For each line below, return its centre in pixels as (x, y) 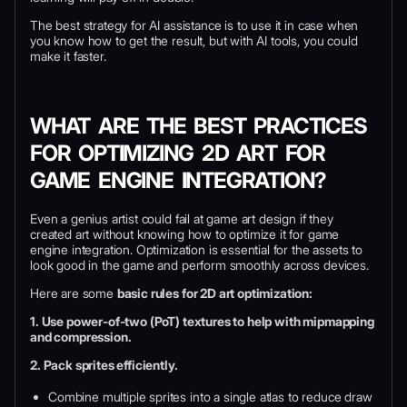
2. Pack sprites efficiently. (104, 364)
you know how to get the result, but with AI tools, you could (194, 40)
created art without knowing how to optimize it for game (185, 233)
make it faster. (68, 55)
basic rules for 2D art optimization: (215, 293)
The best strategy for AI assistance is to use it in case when (194, 25)
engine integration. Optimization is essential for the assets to (196, 249)
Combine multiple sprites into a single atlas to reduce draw (210, 396)
